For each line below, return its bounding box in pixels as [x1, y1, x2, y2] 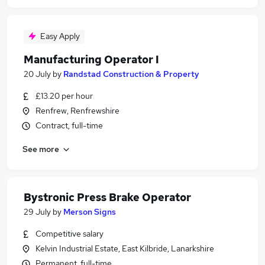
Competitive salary [35, 228, 104, 239]
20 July [24, 69, 51, 79]
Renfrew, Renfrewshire [35, 105, 119, 116]
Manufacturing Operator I [24, 53, 159, 66]
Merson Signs [63, 206, 116, 217]
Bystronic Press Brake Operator [24, 190, 191, 204]
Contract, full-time [35, 120, 103, 131]
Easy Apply [40, 31, 80, 41]
